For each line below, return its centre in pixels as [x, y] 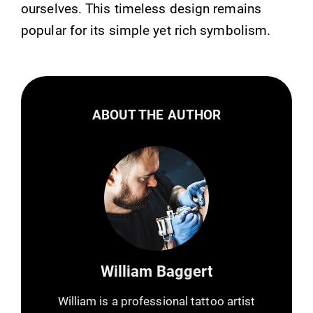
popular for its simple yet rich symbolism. [146, 31]
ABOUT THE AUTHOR [156, 115]
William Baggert [156, 271]
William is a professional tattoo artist [156, 301]
